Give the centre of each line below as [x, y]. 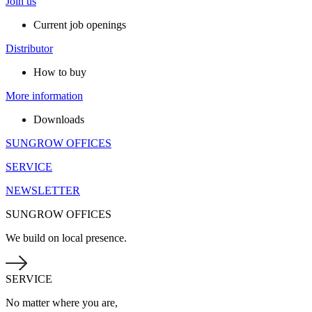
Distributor [29, 48]
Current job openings [80, 25]
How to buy [60, 72]
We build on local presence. [66, 238]
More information [44, 96]
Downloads [59, 119]
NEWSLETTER [43, 190]
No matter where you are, [62, 303]
